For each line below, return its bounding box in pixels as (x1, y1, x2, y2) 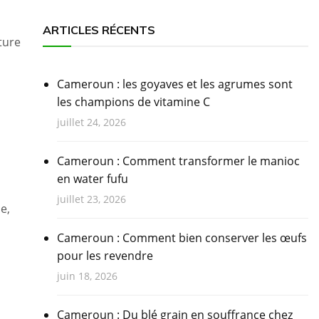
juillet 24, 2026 (56, 115, 126, 130)
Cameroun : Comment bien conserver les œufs (56, 230, 307, 246)
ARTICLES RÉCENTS (42, 23, 155, 38)
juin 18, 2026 (56, 269, 117, 283)
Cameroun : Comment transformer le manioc (56, 153, 300, 169)
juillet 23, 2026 (56, 192, 126, 206)
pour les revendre (56, 248, 153, 264)
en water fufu (56, 171, 128, 187)
